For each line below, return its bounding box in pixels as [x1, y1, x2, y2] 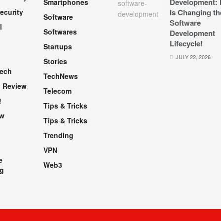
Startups [43, 41, 72, 52]
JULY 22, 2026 [174, 53, 211, 61]
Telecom [43, 86, 72, 96]
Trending [43, 130, 74, 141]
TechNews [43, 71, 78, 81]
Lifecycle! [170, 38, 203, 49]
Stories [43, 56, 67, 67]
